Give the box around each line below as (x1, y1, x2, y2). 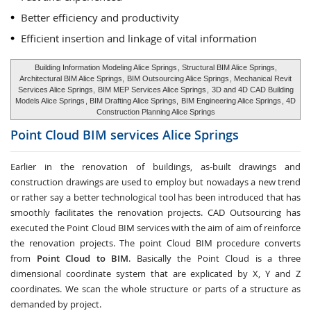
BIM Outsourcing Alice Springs (127, 74, 229, 83)
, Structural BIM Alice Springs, (178, 63, 277, 72)
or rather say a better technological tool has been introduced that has (10, 191, 301, 203)
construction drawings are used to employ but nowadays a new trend (10, 176, 301, 188)
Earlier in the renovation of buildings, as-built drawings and (10, 160, 301, 173)
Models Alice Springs (15, 96, 85, 105)
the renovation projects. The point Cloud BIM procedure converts (10, 237, 301, 249)
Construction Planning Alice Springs (96, 108, 215, 116)
